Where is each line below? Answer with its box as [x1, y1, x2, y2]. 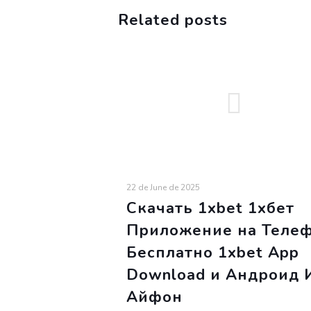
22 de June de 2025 [126, 182, 200, 193]
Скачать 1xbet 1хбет [126, 198, 294, 219]
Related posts [118, 10, 228, 31]
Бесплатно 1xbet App [126, 242, 299, 263]
